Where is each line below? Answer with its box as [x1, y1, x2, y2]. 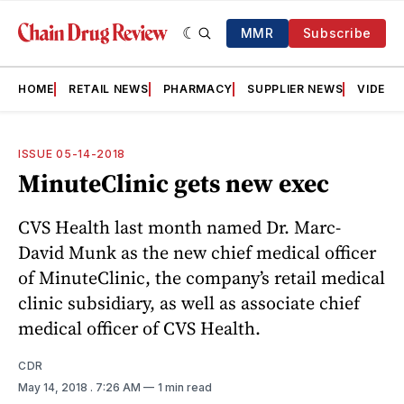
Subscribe [302, 25, 372, 41]
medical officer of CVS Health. [18, 315, 261, 341]
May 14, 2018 [18, 380, 90, 394]
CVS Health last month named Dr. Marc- [18, 214, 341, 240]
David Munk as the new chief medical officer [18, 239, 376, 265]
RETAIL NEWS [68, 82, 149, 96]
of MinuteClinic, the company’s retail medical [18, 264, 385, 290]
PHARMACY [162, 82, 234, 96]
